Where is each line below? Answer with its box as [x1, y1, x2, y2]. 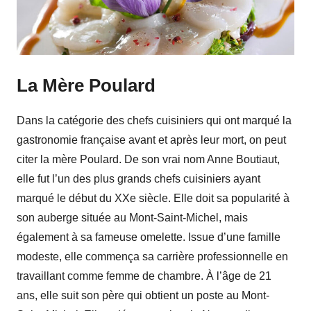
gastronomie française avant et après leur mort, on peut [17, 134, 286, 146]
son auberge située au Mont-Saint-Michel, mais [17, 212, 248, 224]
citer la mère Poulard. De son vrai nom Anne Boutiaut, [17, 153, 280, 166]
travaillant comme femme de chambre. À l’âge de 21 [17, 270, 271, 283]
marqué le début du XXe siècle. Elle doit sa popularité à [17, 192, 289, 205]
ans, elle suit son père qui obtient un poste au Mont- [17, 289, 269, 302]
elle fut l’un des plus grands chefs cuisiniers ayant [17, 173, 260, 185]
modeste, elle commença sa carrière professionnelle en [17, 251, 288, 263]
